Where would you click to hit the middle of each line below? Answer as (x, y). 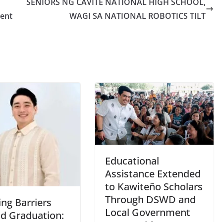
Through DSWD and (150, 200)
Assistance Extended (153, 174)
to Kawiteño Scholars (154, 187)
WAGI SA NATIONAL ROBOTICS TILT (138, 16)
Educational (132, 161)
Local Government (148, 213)
